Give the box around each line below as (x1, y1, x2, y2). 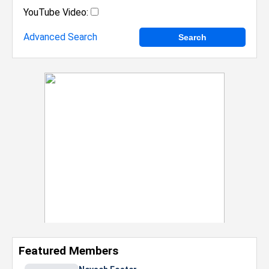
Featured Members (19, 244, 118, 258)
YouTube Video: (23, 7, 88, 18)
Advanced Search (23, 31, 97, 43)
